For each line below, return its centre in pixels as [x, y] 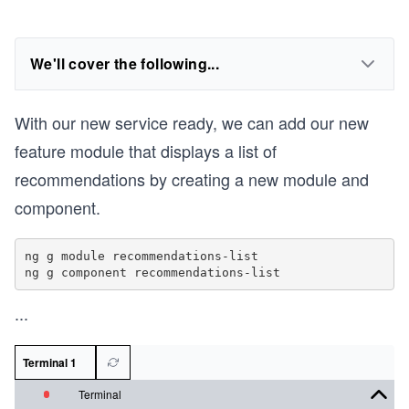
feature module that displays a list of [146, 151]
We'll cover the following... [125, 63]
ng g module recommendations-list [141, 256]
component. [58, 207]
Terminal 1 [50, 362]
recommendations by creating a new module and [192, 179]
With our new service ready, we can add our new [192, 122]
